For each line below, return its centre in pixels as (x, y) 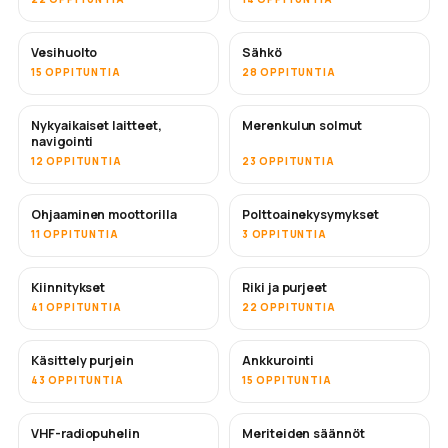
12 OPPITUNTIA (76, 160)
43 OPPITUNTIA (77, 379)
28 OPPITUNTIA (289, 71)
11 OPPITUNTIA (75, 233)
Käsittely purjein (82, 360)
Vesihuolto (64, 52)
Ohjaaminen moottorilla (104, 214)
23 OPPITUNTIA (288, 160)
